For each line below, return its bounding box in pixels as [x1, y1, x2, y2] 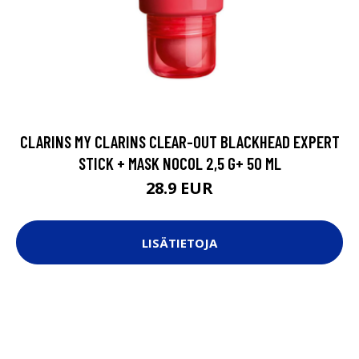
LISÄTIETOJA [142, 234, 217, 251]
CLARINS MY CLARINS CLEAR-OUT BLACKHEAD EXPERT [19, 131, 340, 152]
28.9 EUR [146, 177, 213, 200]
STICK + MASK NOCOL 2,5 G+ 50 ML [78, 153, 281, 174]
